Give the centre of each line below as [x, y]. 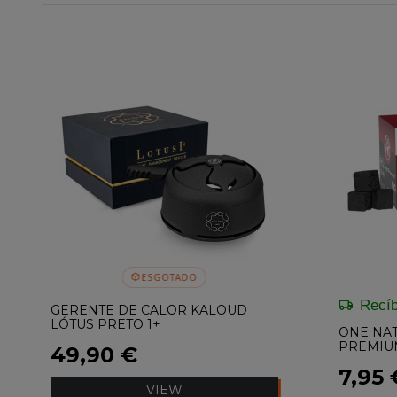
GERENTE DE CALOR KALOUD [149, 310]
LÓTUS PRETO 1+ [105, 324]
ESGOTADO [169, 277]
